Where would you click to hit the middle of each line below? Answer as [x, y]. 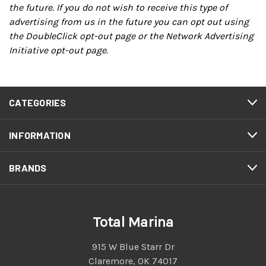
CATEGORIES [38, 102]
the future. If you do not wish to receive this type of [118, 7]
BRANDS [28, 168]
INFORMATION [40, 135]
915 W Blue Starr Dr [133, 247]
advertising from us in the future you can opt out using [129, 22]
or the [151, 36]
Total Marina [133, 222]
